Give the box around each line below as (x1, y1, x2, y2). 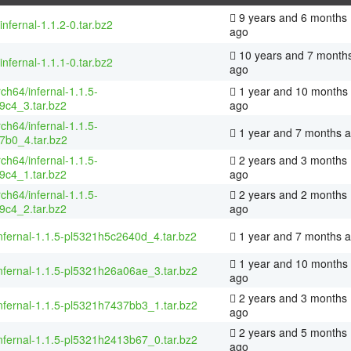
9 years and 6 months (236, 9, 347, 25)
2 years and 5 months (236, 324, 347, 340)
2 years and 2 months (236, 186, 347, 202)
